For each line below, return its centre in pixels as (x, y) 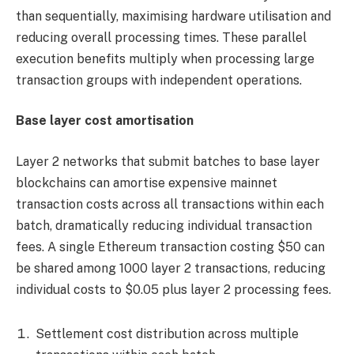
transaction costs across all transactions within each (170, 204)
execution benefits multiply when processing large (165, 58)
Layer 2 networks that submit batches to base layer (168, 161)
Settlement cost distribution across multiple (167, 333)
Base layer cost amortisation (105, 121)
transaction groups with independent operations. (159, 80)
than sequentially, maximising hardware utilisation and (173, 16)
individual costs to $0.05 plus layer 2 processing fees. (173, 289)
